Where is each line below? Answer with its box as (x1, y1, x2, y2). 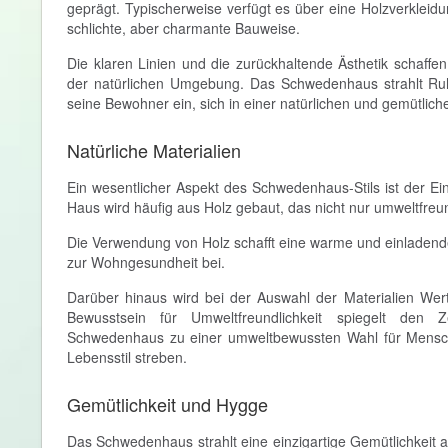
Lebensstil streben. (67, 347, 187, 367)
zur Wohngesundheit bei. (67, 252, 225, 272)
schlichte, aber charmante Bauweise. (67, 18, 300, 38)
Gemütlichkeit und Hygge (67, 391, 268, 417)
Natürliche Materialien (67, 137, 241, 163)
